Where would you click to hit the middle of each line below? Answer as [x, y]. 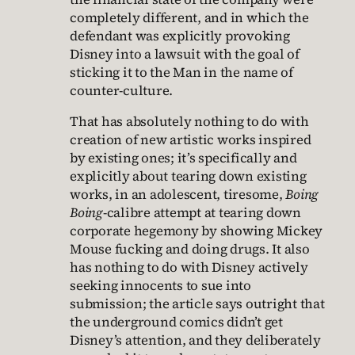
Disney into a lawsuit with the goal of [185, 54]
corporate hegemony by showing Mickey [196, 231]
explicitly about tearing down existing [188, 177]
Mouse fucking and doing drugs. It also [190, 250]
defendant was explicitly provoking [180, 36]
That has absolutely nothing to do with [189, 122]
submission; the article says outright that [197, 304]
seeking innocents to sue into [160, 286]
